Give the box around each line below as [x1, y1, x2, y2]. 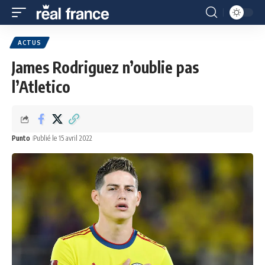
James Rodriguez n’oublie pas [12, 57, 199, 77]
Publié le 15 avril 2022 [33, 134, 92, 143]
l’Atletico [12, 77, 70, 96]
